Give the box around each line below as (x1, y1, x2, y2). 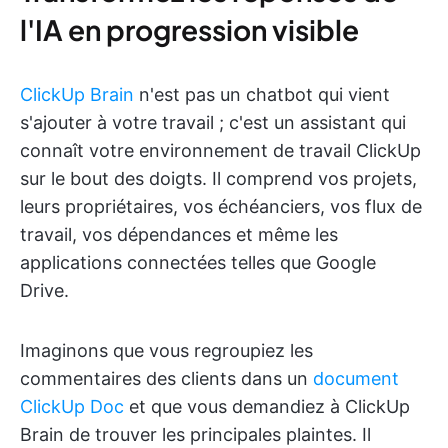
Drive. (20, 280, 69, 302)
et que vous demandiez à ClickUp (124, 396, 410, 418)
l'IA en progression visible (20, 12, 359, 48)
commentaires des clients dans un (20, 368, 313, 390)
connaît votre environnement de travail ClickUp (20, 140, 421, 162)
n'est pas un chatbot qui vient (134, 84, 390, 106)
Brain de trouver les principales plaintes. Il (20, 424, 371, 446)
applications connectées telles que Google (20, 252, 376, 274)
